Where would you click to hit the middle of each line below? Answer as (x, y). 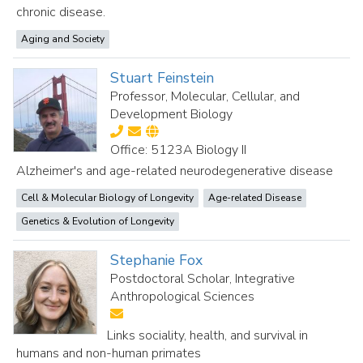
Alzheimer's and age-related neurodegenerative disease (175, 171)
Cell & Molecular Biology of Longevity (107, 198)
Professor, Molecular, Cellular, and (205, 96)
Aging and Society (63, 39)
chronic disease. (61, 12)
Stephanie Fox (157, 260)
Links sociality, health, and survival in (208, 335)
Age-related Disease (255, 198)
